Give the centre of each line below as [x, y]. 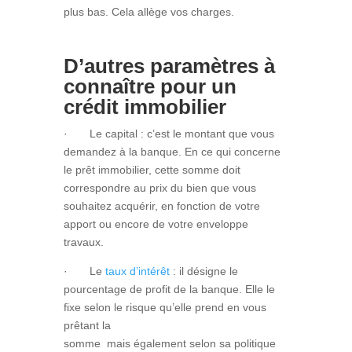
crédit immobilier [145, 106]
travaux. [83, 242]
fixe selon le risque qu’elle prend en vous [165, 307]
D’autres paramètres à [169, 66]
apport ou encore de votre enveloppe [156, 224]
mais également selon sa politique [191, 343]
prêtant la [87, 325]
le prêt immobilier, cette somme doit [152, 169]
